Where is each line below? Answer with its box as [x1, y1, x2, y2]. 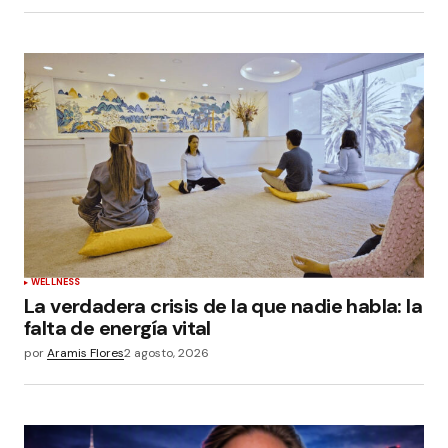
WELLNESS [31, 275, 81, 288]
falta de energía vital [24, 314, 211, 341]
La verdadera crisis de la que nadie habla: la [24, 292, 422, 319]
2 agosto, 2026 [124, 344, 209, 361]
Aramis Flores [47, 344, 124, 361]
